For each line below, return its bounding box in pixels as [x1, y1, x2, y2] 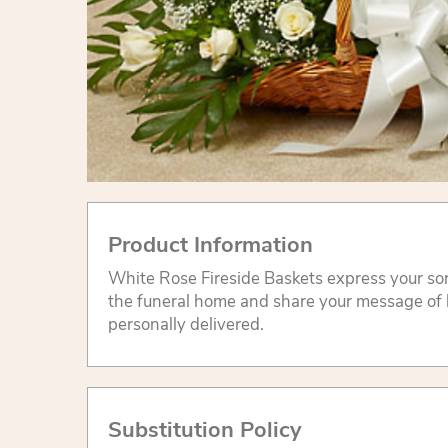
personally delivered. [108, 312, 264, 336]
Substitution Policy [108, 414, 301, 445]
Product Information [108, 229, 313, 260]
